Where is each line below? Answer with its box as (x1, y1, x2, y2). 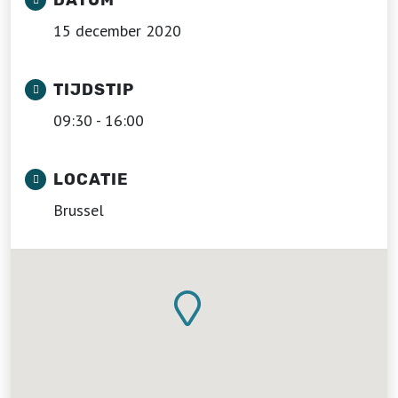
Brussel (53, 200, 104, 220)
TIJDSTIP (53, 80, 134, 99)
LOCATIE (53, 170, 129, 189)
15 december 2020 (53, 20, 181, 41)
